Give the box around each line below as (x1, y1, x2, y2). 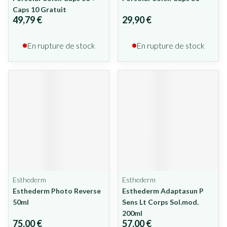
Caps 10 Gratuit (13, 5, 66, 14)
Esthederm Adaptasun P (122, 186, 204, 195)
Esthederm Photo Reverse (13, 186, 101, 195)
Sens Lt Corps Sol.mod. (122, 198, 199, 206)
